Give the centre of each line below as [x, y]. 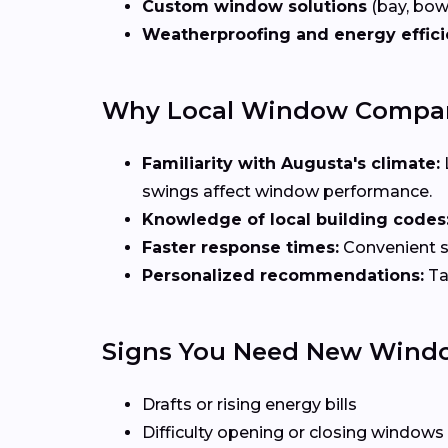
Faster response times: [240, 247]
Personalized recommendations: [283, 275]
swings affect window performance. [287, 191]
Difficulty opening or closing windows [293, 432]
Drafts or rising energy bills [249, 404]
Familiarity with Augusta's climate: [291, 163]
